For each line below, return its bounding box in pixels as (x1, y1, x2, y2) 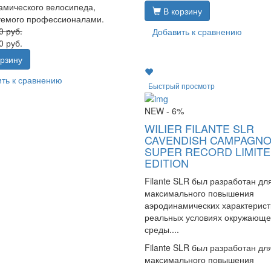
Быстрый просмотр (148, 80, 215, 91)
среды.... (144, 223, 179, 235)
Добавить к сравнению (152, 25, 242, 38)
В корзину (160, 5, 202, 18)
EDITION (144, 154, 189, 171)
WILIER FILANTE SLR (144, 120, 254, 136)
